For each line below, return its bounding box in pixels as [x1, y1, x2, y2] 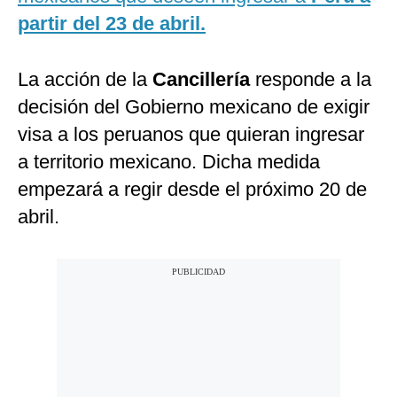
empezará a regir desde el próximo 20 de [18, 178, 367, 201]
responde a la [255, 68, 371, 91]
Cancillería [152, 68, 255, 91]
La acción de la [18, 68, 152, 91]
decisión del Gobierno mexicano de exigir [18, 96, 370, 119]
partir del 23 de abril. [18, 12, 206, 35]
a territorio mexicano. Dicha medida [18, 151, 320, 174]
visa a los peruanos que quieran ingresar [18, 123, 364, 146]
